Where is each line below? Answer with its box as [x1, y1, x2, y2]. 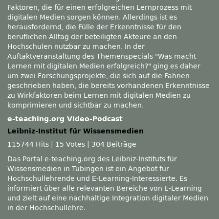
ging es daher [151, 62, 200, 70]
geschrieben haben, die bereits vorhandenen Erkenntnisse [7, 82, 210, 90]
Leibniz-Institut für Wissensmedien [7, 127, 144, 135]
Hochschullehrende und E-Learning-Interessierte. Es [7, 175, 187, 183]
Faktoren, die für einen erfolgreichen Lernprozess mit [7, 3, 192, 12]
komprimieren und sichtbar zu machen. [7, 101, 144, 109]
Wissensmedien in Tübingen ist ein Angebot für [7, 165, 169, 173]
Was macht [158, 52, 196, 61]
